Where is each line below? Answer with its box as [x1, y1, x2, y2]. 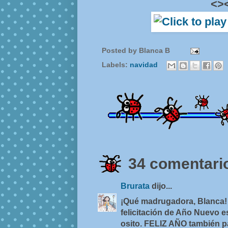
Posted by [102, 46, 139, 55]
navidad [130, 61, 160, 69]
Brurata [121, 182, 152, 191]
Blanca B [139, 46, 172, 55]
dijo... [152, 182, 172, 191]
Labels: [102, 61, 130, 69]
